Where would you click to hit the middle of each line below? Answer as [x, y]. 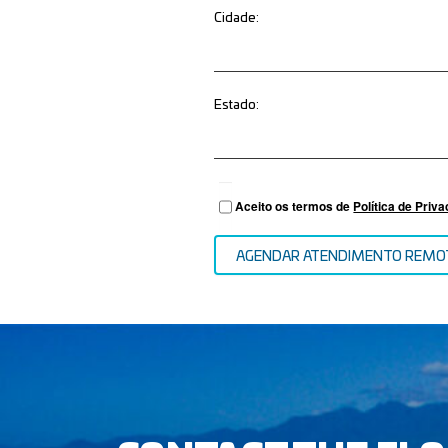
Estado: [237, 105]
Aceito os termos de [294, 206]
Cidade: [237, 18]
